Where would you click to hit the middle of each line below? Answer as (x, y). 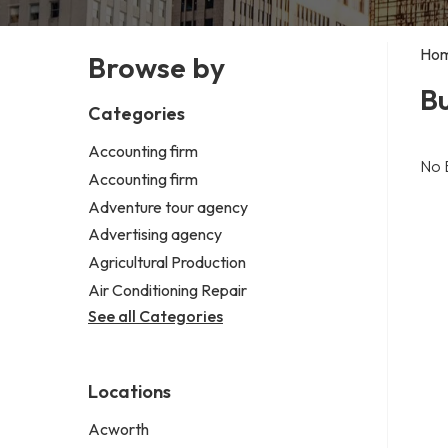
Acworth (118, 428)
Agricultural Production (167, 262)
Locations (129, 391)
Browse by (156, 67)
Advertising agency (155, 234)
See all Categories (155, 315)
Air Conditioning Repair (167, 289)
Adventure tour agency (168, 206)
